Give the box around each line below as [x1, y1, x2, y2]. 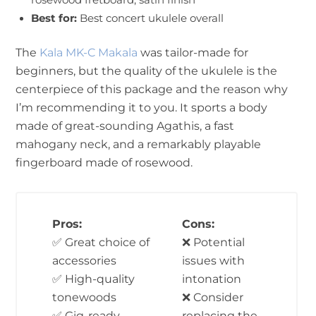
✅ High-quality [52, 271, 135, 286]
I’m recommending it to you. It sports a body [16, 100, 267, 115]
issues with [181, 253, 245, 267]
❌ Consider [181, 289, 243, 304]
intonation [181, 271, 241, 286]
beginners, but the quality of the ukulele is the [16, 63, 277, 78]
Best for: [31, 11, 80, 25]
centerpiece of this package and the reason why [16, 82, 288, 97]
